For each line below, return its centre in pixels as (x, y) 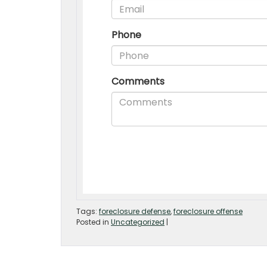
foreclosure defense (135, 211)
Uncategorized (138, 222)
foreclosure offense (208, 211)
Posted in (94, 222)
